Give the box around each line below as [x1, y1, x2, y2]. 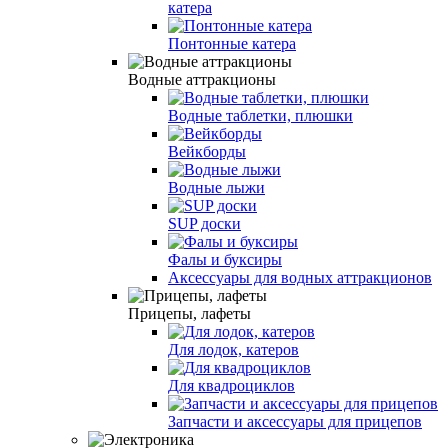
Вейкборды [168, 142, 246, 160]
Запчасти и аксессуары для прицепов [168, 412, 422, 430]
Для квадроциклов [168, 376, 295, 394]
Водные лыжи [168, 178, 265, 196]
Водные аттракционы [128, 70, 276, 88]
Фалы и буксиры [168, 250, 282, 268]
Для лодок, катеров [168, 340, 299, 358]
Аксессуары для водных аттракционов [168, 268, 432, 286]
